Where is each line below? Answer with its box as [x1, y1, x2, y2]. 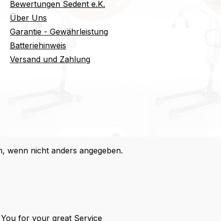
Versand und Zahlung [10, 54, 90, 64]
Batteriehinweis [10, 40, 66, 50]
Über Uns [10, 12, 47, 23]
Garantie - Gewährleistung [10, 26, 108, 37]
